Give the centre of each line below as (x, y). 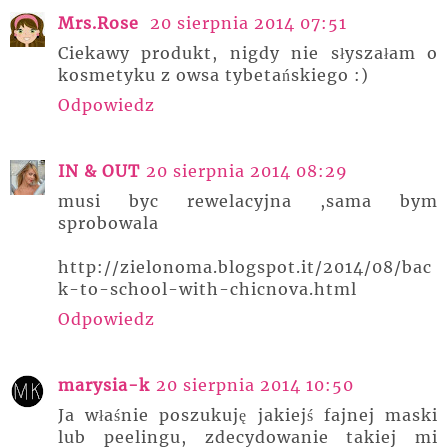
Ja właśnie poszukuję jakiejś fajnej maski (248, 415)
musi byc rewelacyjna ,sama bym (248, 201)
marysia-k (104, 385)
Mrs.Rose (101, 23)
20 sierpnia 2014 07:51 (248, 23)
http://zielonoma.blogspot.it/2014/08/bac (245, 267)
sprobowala (108, 223)
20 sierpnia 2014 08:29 (247, 171)
